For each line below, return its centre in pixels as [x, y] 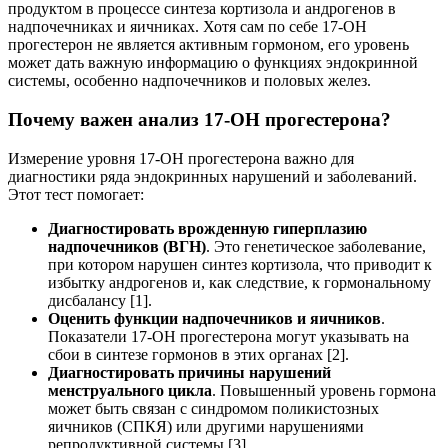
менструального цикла [130, 390]
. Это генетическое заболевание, [316, 246]
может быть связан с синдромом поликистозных [213, 408]
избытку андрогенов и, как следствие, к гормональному [239, 282]
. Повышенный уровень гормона [324, 390]
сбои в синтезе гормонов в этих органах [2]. [198, 354]
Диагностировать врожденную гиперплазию [207, 228]
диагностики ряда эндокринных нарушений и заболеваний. [212, 176]
